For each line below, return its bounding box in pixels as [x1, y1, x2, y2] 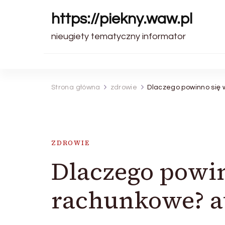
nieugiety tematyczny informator [51, 32, 186, 41]
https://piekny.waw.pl [51, 11, 192, 27]
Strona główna [51, 84, 100, 91]
